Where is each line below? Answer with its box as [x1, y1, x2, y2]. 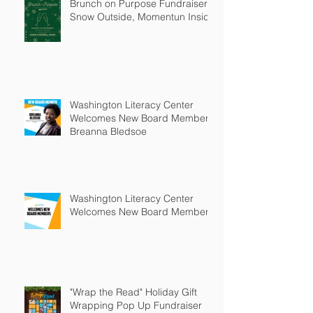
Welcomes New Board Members [70, 205, 214, 218]
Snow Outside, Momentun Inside [70, 10, 215, 23]
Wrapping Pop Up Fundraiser [70, 298, 202, 312]
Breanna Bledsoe [70, 124, 147, 138]
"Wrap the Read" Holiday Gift [70, 285, 197, 298]
